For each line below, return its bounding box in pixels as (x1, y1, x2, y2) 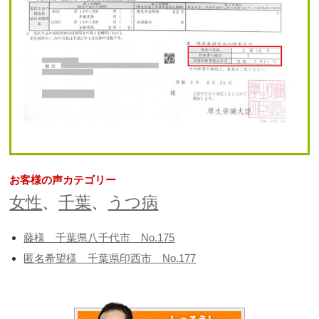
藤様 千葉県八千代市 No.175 (23, 231, 175, 244)
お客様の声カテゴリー (9, 174, 117, 187)
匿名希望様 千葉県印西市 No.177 (23, 252, 197, 265)
